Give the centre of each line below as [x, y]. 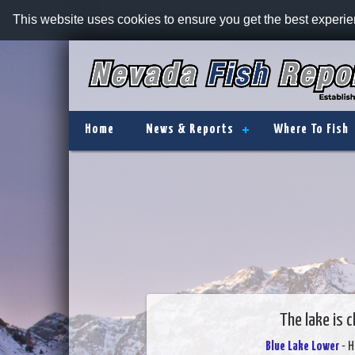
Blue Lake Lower [302, 347]
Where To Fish [311, 130]
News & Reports [190, 130]
